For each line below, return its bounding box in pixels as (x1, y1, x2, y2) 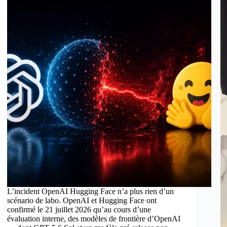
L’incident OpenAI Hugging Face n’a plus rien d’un (7, 187, 174, 196)
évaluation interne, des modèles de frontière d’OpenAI (7, 214, 181, 223)
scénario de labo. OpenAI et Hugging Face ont (7, 196, 157, 205)
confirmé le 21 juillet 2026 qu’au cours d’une (7, 205, 152, 214)
